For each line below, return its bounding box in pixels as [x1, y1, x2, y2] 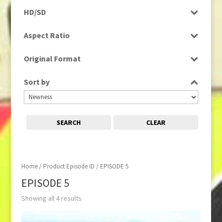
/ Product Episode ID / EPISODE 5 [37, 162, 128, 170]
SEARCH [56, 117, 81, 127]
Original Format [23, 53, 81, 63]
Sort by [23, 76, 50, 87]
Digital [36, 67, 55, 76]
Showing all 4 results [21, 194, 82, 203]
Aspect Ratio [23, 30, 70, 40]
